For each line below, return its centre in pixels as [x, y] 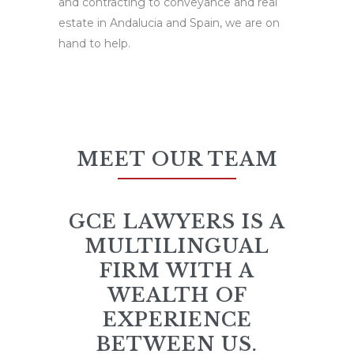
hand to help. [94, 43]
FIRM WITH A [177, 270]
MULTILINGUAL [177, 246]
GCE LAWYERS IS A [177, 221]
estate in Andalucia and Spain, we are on [169, 23]
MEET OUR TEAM [177, 159]
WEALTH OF [177, 295]
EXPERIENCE [177, 319]
